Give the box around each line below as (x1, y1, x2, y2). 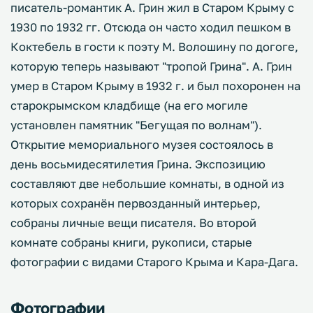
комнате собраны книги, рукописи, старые (10, 235, 252, 249)
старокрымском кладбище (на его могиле (10, 99, 248, 112)
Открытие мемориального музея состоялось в (10, 138, 273, 152)
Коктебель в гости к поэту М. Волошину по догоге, (10, 40, 298, 54)
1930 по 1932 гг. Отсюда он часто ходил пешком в (10, 20, 291, 34)
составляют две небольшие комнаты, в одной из (10, 177, 284, 191)
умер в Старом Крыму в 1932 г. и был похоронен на (10, 79, 300, 93)
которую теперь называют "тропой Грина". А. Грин (10, 59, 292, 73)
